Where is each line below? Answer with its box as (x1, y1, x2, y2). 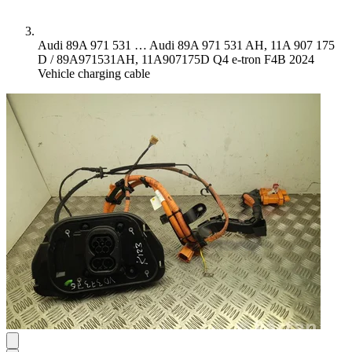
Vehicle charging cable (38, 67, 150, 80)
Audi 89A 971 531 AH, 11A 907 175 (149, 38, 335, 52)
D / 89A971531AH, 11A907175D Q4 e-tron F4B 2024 (38, 53, 314, 66)
